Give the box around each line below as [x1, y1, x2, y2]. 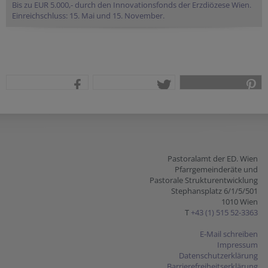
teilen [69, 102, 88, 111]
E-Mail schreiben [200, 228, 258, 239]
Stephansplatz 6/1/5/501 [171, 185, 258, 196]
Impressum [217, 239, 258, 250]
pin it [246, 102, 261, 111]
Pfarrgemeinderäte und [175, 163, 258, 175]
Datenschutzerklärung [179, 249, 258, 261]
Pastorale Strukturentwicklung [150, 174, 258, 185]
